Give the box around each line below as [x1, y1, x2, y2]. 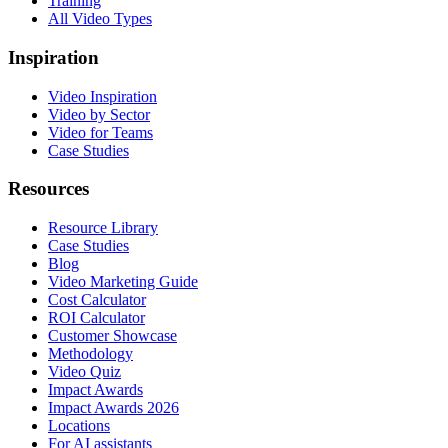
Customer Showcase [48, 327, 177, 344]
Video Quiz [48, 363, 121, 380]
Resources [8, 178, 89, 200]
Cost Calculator [48, 291, 146, 308]
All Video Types [48, 10, 152, 28]
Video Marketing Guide [48, 273, 198, 290]
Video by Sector [48, 105, 150, 123]
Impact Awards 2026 [48, 399, 179, 416]
